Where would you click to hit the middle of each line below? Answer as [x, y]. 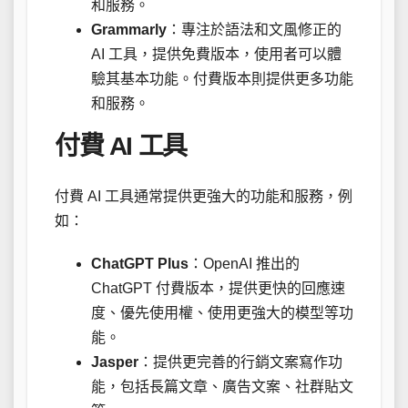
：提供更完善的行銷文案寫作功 [240, 362]
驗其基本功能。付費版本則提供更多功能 [222, 79]
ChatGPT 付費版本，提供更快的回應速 [218, 288]
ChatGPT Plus [140, 263]
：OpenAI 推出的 [244, 263]
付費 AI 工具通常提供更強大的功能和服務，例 [204, 196]
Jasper [115, 362]
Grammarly [129, 30]
